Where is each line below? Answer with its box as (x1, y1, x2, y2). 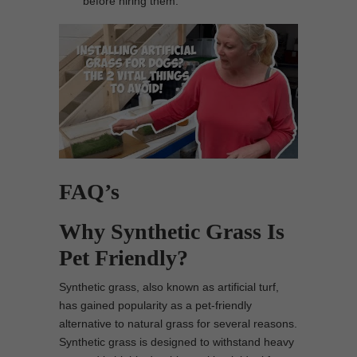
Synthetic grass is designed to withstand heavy (59, 335, 294, 348)
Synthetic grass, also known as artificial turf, (59, 280, 279, 293)
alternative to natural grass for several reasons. (59, 316, 297, 330)
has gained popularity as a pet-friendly (59, 298, 252, 312)
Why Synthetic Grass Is (59, 218, 284, 244)
